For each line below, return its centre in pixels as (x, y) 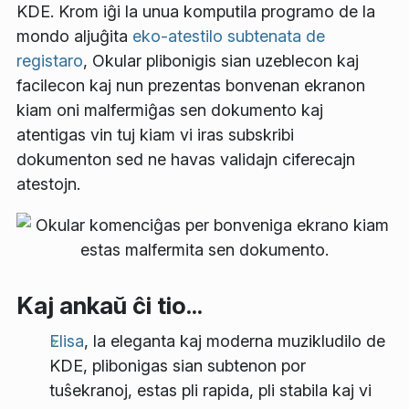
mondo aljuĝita (74, 37)
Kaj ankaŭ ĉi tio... (109, 305)
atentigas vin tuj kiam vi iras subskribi (155, 135)
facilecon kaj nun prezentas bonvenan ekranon (191, 86)
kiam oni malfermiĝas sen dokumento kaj (170, 110)
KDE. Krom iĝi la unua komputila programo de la (196, 12)
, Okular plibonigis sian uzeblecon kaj (221, 61)
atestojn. (48, 184)
